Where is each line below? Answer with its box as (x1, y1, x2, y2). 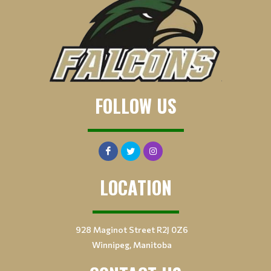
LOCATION (99, 174, 172, 201)
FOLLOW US (94, 92, 177, 120)
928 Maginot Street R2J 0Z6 (76, 224, 188, 235)
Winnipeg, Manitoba (92, 240, 172, 250)
